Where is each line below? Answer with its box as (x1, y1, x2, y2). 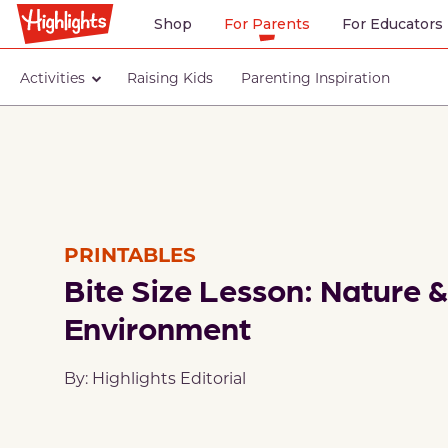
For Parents (224, 15, 310, 33)
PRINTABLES (64, 240, 196, 267)
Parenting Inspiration (241, 67, 390, 87)
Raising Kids (127, 67, 213, 87)
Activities (20, 67, 85, 87)
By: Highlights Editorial (64, 367, 246, 388)
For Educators (342, 15, 443, 33)
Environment (64, 306, 251, 348)
